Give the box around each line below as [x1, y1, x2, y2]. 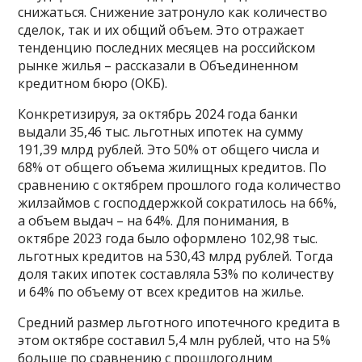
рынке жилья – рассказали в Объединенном [18, 56, 299, 74]
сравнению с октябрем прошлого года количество [18, 175, 342, 194]
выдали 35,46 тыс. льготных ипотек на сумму [18, 122, 304, 141]
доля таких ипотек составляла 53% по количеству [18, 264, 335, 283]
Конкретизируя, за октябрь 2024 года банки [18, 104, 298, 123]
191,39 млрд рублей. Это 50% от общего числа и [18, 140, 320, 158]
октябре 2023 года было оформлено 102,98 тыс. [18, 229, 318, 247]
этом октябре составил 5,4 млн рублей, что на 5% [18, 330, 331, 349]
